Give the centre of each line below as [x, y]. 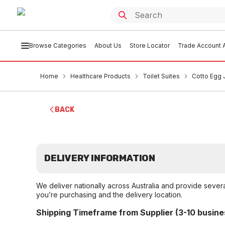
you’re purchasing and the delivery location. [109, 195]
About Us [108, 45]
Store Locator [149, 45]
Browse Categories [58, 45]
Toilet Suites [161, 76]
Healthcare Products [100, 76]
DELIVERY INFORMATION [100, 158]
